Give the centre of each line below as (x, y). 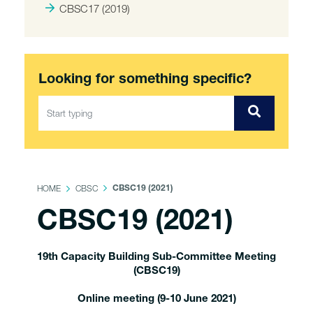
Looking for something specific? (145, 80)
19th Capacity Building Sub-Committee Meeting (156, 257)
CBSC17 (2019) (95, 8)
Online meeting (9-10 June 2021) (156, 299)
